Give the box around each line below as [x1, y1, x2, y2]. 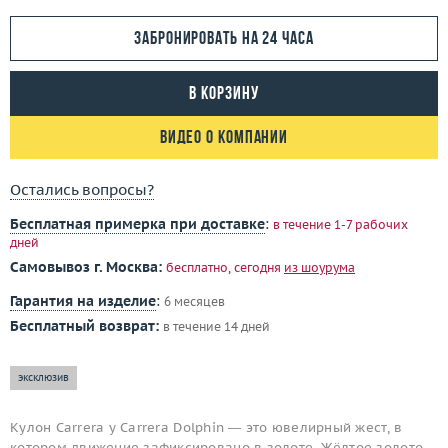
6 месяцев [164, 294, 225, 309]
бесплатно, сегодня [166, 260, 284, 275]
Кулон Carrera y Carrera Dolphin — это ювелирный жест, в [10, 419, 403, 436]
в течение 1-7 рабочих [273, 217, 408, 232]
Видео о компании [159, 129, 289, 148]
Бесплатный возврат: [10, 317, 159, 335]
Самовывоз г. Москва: [10, 258, 162, 276]
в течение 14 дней [163, 319, 270, 334]
